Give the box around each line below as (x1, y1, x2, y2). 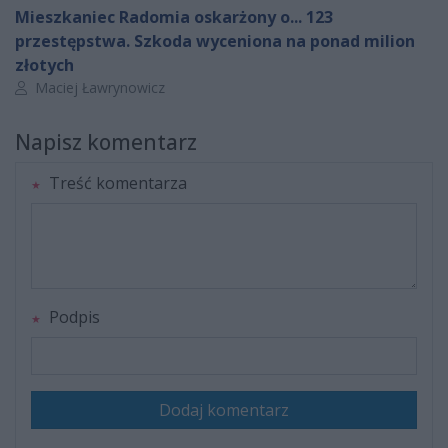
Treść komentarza (45, 172, 187, 195)
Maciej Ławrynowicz (31, 78, 165, 98)
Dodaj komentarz (159, 399, 289, 422)
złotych (15, 54, 74, 77)
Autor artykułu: (14, 77, 109, 97)
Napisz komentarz (15, 128, 197, 157)
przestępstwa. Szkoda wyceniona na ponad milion (15, 30, 415, 53)
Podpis (45, 306, 100, 329)
